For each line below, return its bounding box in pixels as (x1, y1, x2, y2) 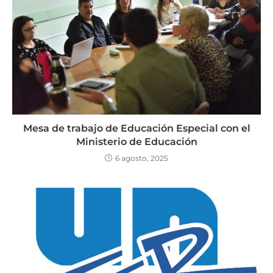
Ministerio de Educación (76, 135, 197, 147)
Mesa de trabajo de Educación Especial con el (23, 122, 250, 134)
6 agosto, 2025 (115, 153, 168, 163)
